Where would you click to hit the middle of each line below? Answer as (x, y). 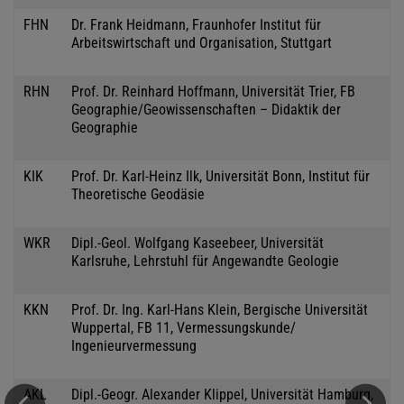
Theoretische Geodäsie (138, 194)
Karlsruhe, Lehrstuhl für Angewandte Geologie (205, 261)
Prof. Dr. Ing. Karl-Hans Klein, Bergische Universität (220, 309)
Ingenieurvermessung (134, 345)
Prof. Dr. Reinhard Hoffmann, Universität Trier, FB (213, 91)
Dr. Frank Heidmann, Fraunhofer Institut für (196, 24)
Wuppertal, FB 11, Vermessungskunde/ (184, 327)
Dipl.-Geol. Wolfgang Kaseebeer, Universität (197, 243)
